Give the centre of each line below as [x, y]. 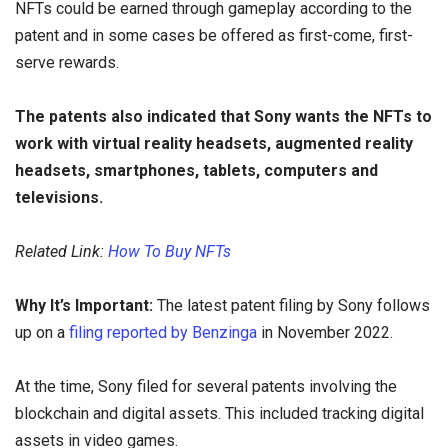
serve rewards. [67, 62]
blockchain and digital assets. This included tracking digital [219, 414]
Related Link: [61, 252]
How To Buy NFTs [171, 252]
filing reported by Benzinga [163, 333]
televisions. [59, 197]
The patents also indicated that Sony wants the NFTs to [223, 116]
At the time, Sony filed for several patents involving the [206, 387]
